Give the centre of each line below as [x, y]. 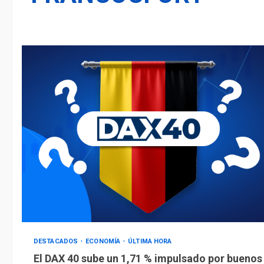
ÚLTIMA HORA [150, 242]
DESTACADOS [57, 242]
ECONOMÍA [104, 242]
